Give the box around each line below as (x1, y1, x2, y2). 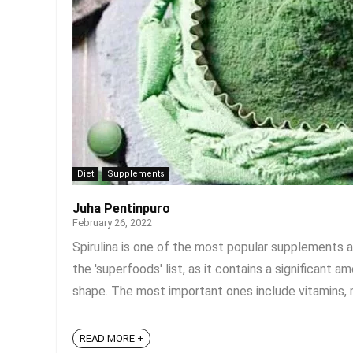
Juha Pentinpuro (72, 201, 170, 216)
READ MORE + (80, 333, 143, 345)
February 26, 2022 (72, 217, 152, 229)
